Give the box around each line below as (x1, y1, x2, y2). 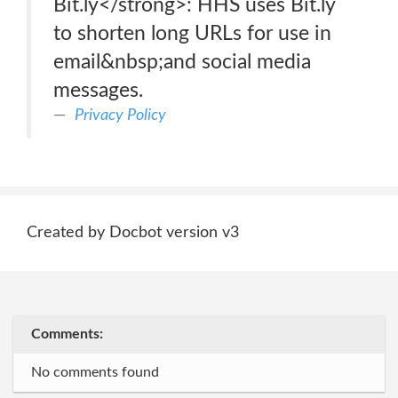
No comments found (31, 365, 159, 379)
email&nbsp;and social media (53, 52, 311, 72)
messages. (53, 80, 143, 100)
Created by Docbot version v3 (27, 225, 239, 241)
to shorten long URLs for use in (53, 23, 331, 44)
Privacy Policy (75, 107, 166, 123)
